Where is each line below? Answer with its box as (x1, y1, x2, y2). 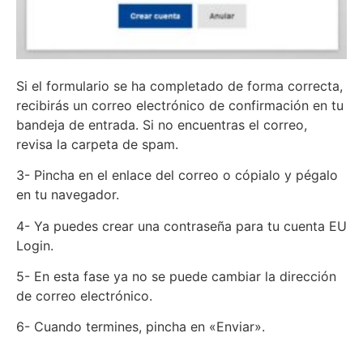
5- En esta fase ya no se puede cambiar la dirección (16, 268, 336, 285)
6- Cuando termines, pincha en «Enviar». (16, 318, 265, 335)
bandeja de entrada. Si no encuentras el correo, (16, 116, 307, 133)
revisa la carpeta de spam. (16, 135, 178, 152)
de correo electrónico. (16, 288, 152, 305)
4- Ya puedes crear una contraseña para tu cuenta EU (16, 217, 347, 234)
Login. (16, 237, 53, 254)
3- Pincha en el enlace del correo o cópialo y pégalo (16, 167, 338, 184)
